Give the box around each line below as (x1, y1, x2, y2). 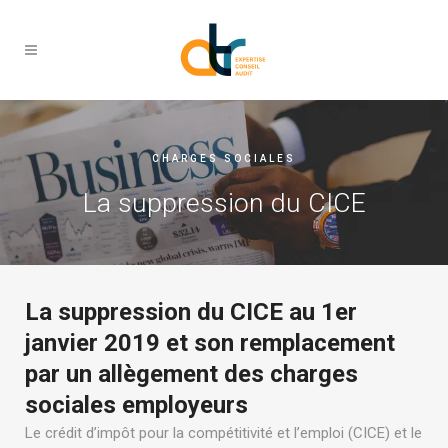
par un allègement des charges (25, 360, 358, 389)
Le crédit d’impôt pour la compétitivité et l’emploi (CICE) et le (25, 424, 422, 443)
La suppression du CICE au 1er (25, 298, 357, 327)
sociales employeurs (25, 391, 248, 420)
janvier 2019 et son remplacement (25, 329, 395, 358)
